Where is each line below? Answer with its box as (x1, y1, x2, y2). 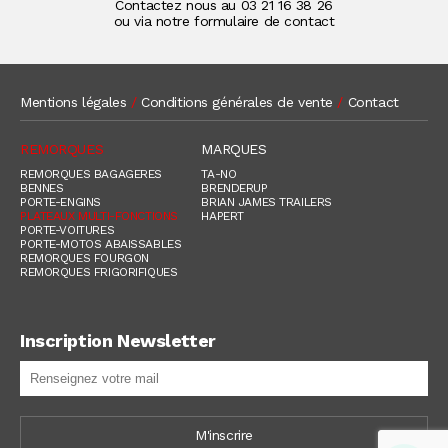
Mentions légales (20, 93, 127, 110)
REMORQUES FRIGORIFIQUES (20, 264, 178, 279)
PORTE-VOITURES (20, 222, 115, 237)
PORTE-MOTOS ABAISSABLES (20, 236, 182, 251)
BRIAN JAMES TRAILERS (201, 194, 332, 209)
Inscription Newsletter (20, 329, 216, 351)
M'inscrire (195, 426, 253, 443)
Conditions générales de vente (141, 93, 333, 110)
